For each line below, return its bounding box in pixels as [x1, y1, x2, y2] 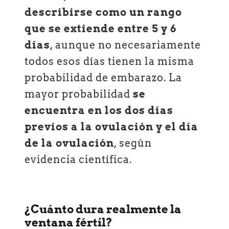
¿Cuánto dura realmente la [25, 202, 182, 216]
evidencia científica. [25, 153, 132, 166]
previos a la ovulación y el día [25, 120, 199, 133]
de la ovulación [25, 136, 114, 149]
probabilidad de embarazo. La [25, 71, 182, 84]
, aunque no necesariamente [50, 38, 201, 51]
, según [114, 136, 152, 149]
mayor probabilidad [25, 87, 133, 100]
